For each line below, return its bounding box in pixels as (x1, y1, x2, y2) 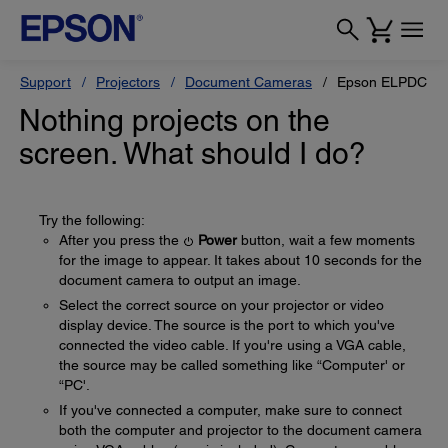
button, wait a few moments (237, 232, 415, 248)
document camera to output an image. (59, 272, 301, 288)
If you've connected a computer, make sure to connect (59, 402, 402, 418)
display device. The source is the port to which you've (59, 317, 395, 333)
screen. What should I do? (19, 136, 366, 171)
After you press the (59, 232, 183, 248)
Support (20, 74, 71, 90)
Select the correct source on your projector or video (59, 297, 384, 313)
